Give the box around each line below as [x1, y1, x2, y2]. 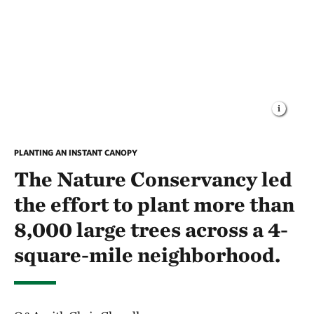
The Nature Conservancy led [14, 166, 292, 192]
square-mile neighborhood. [14, 242, 280, 268]
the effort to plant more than [14, 191, 294, 217]
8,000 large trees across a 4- [14, 217, 288, 243]
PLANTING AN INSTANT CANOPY [14, 147, 137, 158]
